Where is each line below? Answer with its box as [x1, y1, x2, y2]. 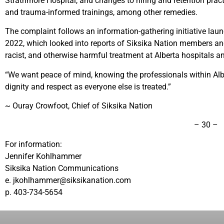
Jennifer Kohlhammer [5, 151, 81, 161]
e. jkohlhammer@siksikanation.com [5, 175, 131, 185]
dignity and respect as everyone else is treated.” [5, 81, 173, 91]
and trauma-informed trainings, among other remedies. [5, 7, 201, 17]
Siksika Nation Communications [5, 163, 118, 173]
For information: [5, 139, 62, 149]
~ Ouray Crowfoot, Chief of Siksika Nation [5, 101, 152, 111]
